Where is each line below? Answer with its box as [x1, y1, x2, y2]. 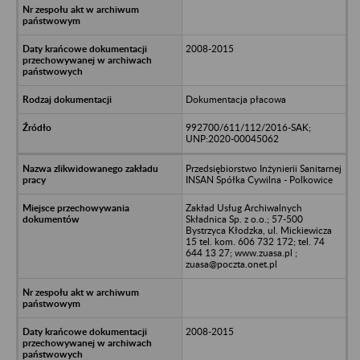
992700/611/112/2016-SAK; [185, 121, 311, 133]
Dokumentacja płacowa [185, 92, 286, 105]
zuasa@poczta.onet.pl [185, 257, 277, 270]
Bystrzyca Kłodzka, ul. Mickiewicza [185, 223, 332, 236]
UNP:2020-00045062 [185, 132, 279, 145]
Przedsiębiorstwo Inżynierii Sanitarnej [185, 162, 342, 174]
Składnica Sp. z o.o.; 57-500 [185, 212, 303, 225]
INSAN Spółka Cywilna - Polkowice [185, 173, 333, 186]
